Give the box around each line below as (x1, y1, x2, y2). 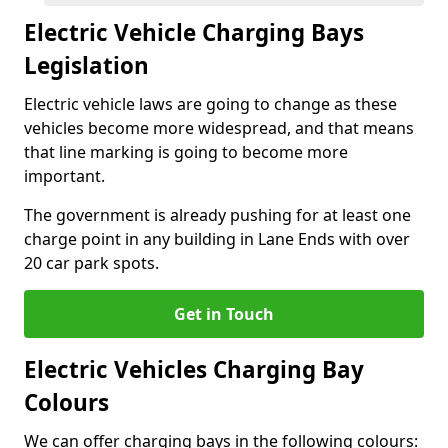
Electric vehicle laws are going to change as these (24, 93, 397, 115)
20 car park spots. (24, 252, 159, 274)
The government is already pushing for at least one (24, 204, 411, 226)
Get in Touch (174, 303, 274, 325)
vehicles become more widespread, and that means (24, 117, 414, 139)
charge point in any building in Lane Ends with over (24, 228, 410, 250)
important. (24, 165, 105, 187)
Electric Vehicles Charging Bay (24, 354, 364, 385)
